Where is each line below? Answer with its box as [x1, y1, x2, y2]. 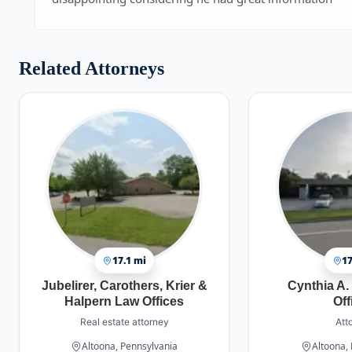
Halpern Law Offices [64, 295, 185, 309]
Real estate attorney [79, 316, 169, 328]
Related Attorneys [19, 58, 164, 79]
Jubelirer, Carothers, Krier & [41, 279, 207, 293]
